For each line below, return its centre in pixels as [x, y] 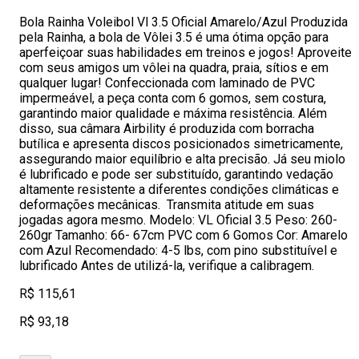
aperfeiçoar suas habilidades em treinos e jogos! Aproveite [186, 52]
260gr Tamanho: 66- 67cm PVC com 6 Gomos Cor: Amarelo [184, 235]
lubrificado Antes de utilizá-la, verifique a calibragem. [167, 266]
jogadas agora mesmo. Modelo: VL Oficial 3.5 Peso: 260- [178, 220]
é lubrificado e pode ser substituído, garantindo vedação [176, 174]
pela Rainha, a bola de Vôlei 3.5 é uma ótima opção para [174, 37]
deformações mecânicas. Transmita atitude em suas [167, 205]
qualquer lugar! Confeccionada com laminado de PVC [167, 83]
